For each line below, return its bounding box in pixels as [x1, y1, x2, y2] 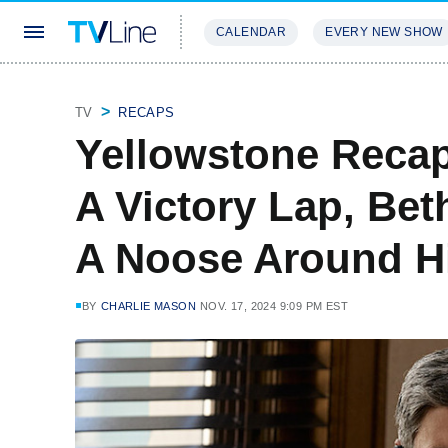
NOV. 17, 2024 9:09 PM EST [200, 300, 349, 312]
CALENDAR [216, 25, 287, 39]
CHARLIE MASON [100, 300, 197, 312]
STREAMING [204, 84, 286, 99]
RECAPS [118, 105, 175, 120]
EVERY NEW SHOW [325, 25, 443, 39]
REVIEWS [310, 84, 375, 99]
